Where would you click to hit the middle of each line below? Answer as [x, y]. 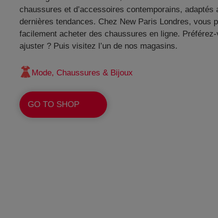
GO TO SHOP [54, 105]
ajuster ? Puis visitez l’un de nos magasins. [99, 46]
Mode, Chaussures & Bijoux [82, 73]
